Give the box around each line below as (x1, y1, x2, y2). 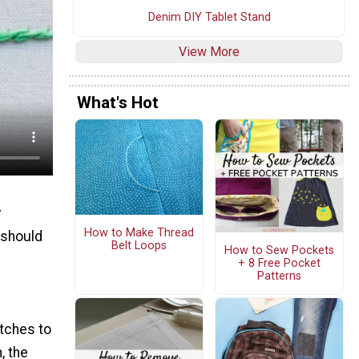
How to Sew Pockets (224, 243, 334, 257)
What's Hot (77, 92, 159, 112)
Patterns (257, 268, 301, 283)
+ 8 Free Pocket (238, 256, 321, 270)
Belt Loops (111, 238, 167, 252)
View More (179, 44, 240, 60)
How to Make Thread (84, 225, 194, 240)
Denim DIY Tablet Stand (147, 10, 271, 25)
